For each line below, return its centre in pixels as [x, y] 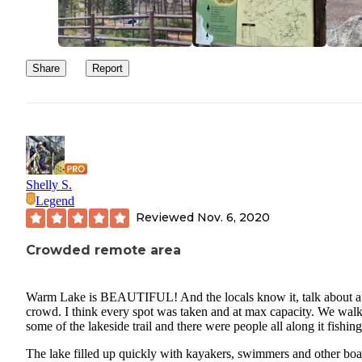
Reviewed [166, 218]
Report [107, 68]
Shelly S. [49, 184]
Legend [55, 200]
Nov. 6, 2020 [234, 218]
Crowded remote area [103, 250]
